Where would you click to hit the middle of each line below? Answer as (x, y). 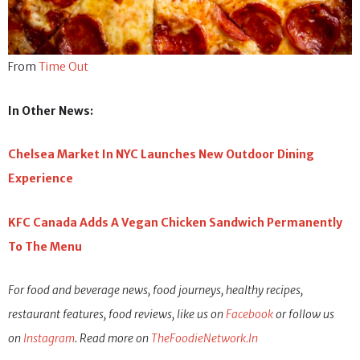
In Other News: (51, 110)
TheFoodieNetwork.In (205, 339)
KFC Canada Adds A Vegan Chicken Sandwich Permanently (175, 222)
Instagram (49, 339)
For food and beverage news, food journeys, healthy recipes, (155, 290)
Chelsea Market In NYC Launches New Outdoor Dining (161, 155)
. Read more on (113, 339)
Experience (41, 179)
